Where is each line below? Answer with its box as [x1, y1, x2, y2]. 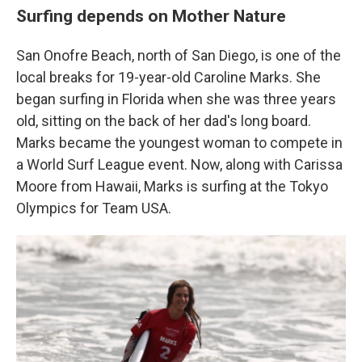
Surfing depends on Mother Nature [16, 6, 286, 27]
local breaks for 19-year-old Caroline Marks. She [16, 69, 321, 86]
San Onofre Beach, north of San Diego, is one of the [16, 47, 341, 65]
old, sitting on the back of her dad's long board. [16, 112, 311, 130]
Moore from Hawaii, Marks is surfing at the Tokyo [16, 178, 328, 196]
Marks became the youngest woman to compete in [16, 134, 343, 152]
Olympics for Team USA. [16, 200, 171, 217]
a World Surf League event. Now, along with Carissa [16, 156, 343, 174]
